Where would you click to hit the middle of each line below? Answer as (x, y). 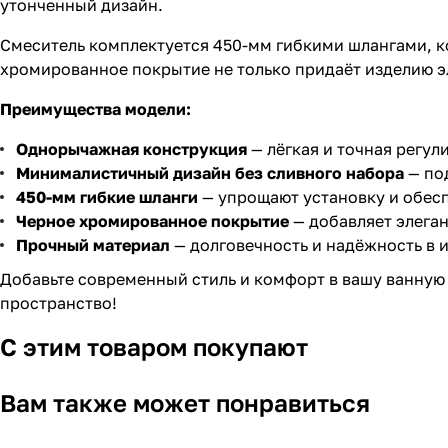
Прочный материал (93, 245)
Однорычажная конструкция (131, 149)
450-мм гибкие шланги (107, 197)
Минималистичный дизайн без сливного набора (210, 173)
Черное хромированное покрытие (152, 221)
